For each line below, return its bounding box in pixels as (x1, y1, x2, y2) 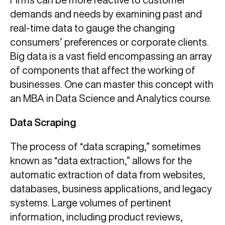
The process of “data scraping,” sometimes (10, 141, 201, 152)
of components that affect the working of (10, 65, 195, 76)
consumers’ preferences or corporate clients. (10, 37, 209, 48)
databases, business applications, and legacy (10, 183, 212, 194)
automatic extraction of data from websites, (10, 169, 205, 180)
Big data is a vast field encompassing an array (10, 51, 212, 62)
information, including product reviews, (10, 211, 183, 222)
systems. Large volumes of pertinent (10, 197, 171, 208)
